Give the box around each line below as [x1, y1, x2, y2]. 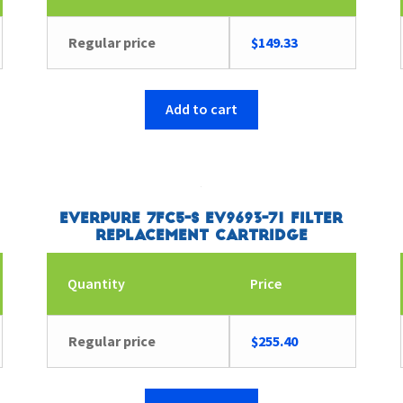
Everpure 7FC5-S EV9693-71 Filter [59, 211, 344, 227]
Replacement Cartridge [94, 228, 308, 244]
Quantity [67, 273, 125, 292]
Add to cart [165, 100, 237, 119]
